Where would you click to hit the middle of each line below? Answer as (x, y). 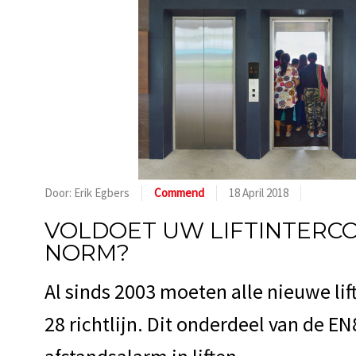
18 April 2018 (259, 193)
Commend (179, 193)
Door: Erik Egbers (87, 193)
